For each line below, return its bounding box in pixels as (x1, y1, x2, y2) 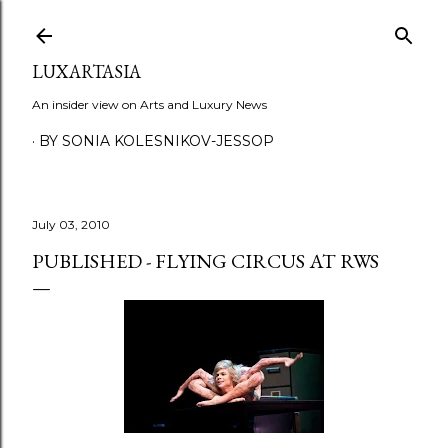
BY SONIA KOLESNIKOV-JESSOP (39, 132, 274, 150)
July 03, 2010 (32, 217, 110, 232)
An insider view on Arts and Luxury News (32, 97, 267, 112)
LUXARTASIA (32, 60, 141, 83)
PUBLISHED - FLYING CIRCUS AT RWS (32, 248, 379, 274)
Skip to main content (142, 12, 306, 38)
